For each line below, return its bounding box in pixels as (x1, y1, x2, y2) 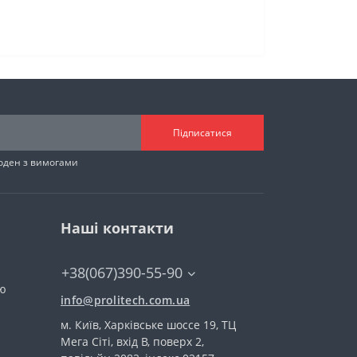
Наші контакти (61, 218, 174, 237)
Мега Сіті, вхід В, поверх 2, (61, 334, 204, 349)
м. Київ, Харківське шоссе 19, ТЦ (61, 317, 236, 332)
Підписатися (173, 125, 232, 139)
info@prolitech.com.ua (61, 292, 190, 308)
